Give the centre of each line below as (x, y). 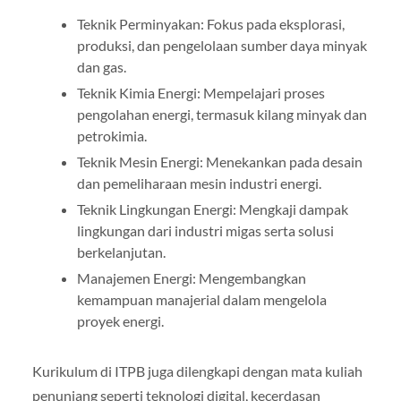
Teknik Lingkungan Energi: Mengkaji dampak (212, 209)
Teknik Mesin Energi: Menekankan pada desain (219, 162)
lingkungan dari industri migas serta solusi (205, 231)
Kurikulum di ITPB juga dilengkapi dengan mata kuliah (197, 371)
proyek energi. (120, 321)
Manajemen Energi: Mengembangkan (191, 278)
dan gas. (101, 67)
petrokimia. (111, 136)
